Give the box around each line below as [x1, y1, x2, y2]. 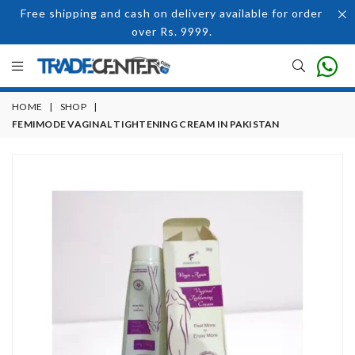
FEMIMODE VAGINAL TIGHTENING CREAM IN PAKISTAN [12, 118, 280, 130]
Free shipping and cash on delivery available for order [21, 6, 323, 20]
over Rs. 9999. [131, 25, 212, 38]
